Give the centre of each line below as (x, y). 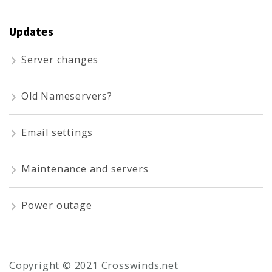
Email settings (57, 132)
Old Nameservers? (67, 96)
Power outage (57, 205)
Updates (31, 32)
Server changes (60, 59)
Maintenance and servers (85, 168)
